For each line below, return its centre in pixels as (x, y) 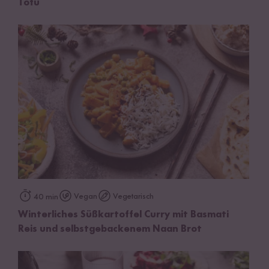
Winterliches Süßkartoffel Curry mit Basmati (123, 215)
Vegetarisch (133, 196)
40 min (46, 197)
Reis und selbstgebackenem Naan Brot (110, 229)
